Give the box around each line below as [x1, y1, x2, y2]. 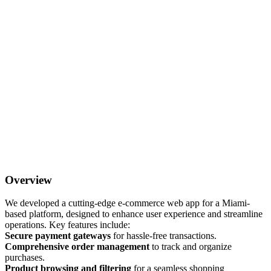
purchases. [5, 252, 45, 263]
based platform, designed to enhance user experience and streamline [5, 209, 263, 220]
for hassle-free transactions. [111, 230, 217, 241]
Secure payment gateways [5, 230, 111, 241]
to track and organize [149, 241, 232, 252]
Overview [5, 173, 52, 186]
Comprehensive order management [5, 241, 149, 252]
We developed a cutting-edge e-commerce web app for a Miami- [5, 198, 250, 209]
